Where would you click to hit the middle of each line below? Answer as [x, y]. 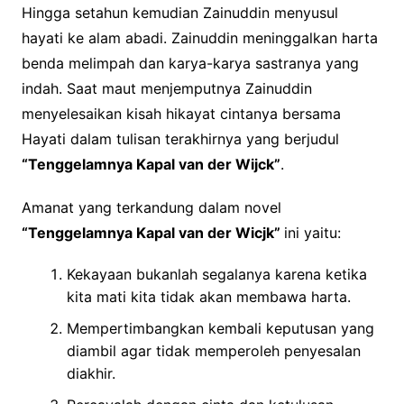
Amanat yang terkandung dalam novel [151, 207]
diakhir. [91, 373]
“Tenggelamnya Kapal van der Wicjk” [152, 232]
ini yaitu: [312, 232]
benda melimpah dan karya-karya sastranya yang [190, 63]
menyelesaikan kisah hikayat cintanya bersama [181, 113]
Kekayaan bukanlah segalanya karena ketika [216, 274]
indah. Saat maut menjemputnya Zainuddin [166, 88]
